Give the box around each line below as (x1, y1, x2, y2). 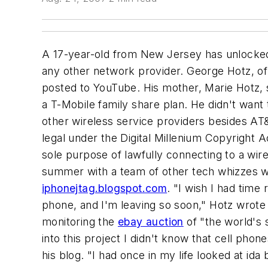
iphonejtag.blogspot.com (42, 182, 167, 194)
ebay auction (118, 215, 184, 228)
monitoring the (42, 215, 118, 228)
